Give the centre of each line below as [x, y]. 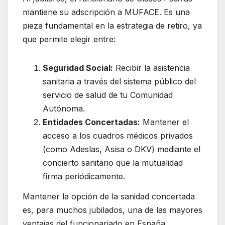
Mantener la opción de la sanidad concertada [109, 196]
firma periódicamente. [84, 177]
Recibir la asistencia [151, 68]
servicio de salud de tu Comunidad [108, 95]
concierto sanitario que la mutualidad [113, 163]
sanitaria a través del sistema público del [119, 82]
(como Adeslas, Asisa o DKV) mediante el [122, 149]
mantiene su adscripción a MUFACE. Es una [106, 12]
